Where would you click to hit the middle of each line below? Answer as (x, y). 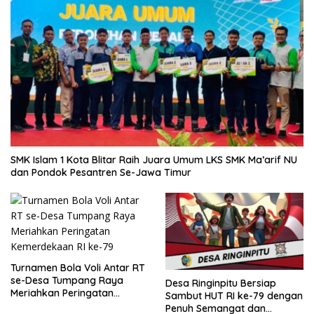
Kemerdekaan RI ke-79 (64, 305)
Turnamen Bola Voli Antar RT (78, 267)
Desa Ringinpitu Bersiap (221, 283)
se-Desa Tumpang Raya (67, 280)
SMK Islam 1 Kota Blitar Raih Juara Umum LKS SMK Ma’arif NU (154, 159)
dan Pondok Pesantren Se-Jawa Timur (101, 172)
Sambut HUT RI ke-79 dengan (234, 295)
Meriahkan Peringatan (62, 293)
